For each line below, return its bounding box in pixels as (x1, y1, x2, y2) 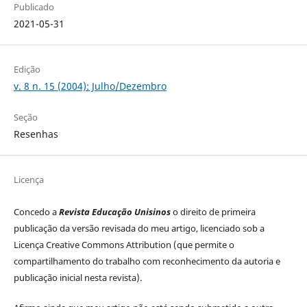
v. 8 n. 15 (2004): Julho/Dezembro (13, 79, 167, 93)
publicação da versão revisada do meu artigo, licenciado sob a (13, 222, 265, 235)
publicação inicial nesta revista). (13, 271, 142, 284)
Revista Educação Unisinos (58, 206, 171, 219)
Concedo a (13, 206, 59, 219)
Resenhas (13, 127, 58, 141)
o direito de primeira (170, 206, 256, 219)
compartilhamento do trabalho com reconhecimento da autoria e (13, 255, 280, 268)
